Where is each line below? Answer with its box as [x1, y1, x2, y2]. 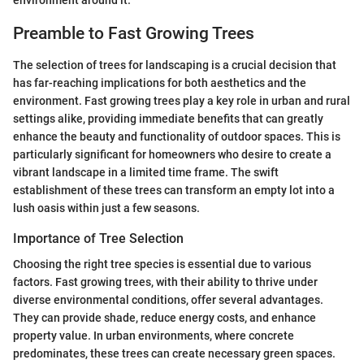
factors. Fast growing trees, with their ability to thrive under [13, 275, 318, 288]
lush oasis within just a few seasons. [13, 201, 200, 214]
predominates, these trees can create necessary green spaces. [13, 346, 336, 360]
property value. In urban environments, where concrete [13, 328, 294, 342]
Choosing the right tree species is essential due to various [13, 257, 311, 271]
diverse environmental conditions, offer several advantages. [13, 292, 323, 306]
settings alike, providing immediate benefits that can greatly [13, 111, 323, 125]
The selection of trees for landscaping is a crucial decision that [13, 58, 336, 71]
